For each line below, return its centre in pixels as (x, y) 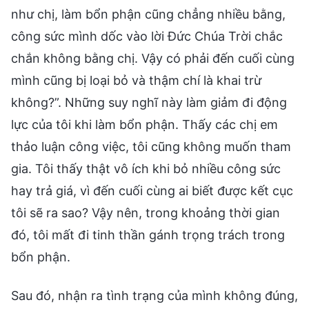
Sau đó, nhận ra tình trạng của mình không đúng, (154, 295)
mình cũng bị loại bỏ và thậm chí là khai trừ (136, 80)
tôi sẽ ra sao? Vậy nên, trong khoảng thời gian (146, 212)
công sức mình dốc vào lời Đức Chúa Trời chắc (147, 36)
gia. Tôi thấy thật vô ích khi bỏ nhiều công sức (146, 168)
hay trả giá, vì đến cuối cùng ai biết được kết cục (152, 190)
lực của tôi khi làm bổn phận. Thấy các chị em (144, 124)
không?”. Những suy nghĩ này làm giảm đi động (149, 102)
